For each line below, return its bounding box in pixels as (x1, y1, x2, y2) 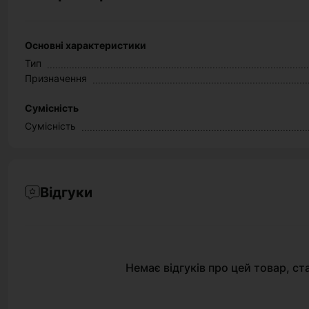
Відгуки (40, 184, 92, 201)
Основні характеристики (25, 39, 146, 51)
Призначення (25, 72, 87, 84)
